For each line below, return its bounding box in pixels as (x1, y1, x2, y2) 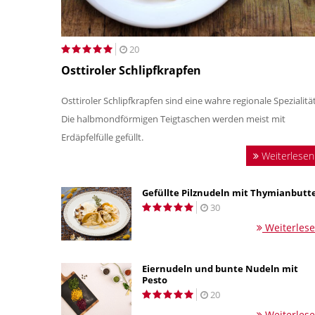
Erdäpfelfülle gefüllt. (61, 130, 143, 143)
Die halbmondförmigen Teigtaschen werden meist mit (61, 112, 285, 125)
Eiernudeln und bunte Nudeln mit (142, 262, 298, 275)
